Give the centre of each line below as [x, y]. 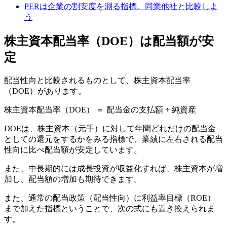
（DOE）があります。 [45, 91]
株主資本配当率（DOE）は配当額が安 [109, 41]
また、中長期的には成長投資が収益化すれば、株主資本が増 [113, 169]
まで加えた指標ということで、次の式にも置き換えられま [109, 209]
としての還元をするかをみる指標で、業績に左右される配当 [113, 139]
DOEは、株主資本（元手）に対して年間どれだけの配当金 [110, 129]
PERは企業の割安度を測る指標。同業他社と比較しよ [121, 7]
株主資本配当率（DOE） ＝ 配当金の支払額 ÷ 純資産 [100, 110]
